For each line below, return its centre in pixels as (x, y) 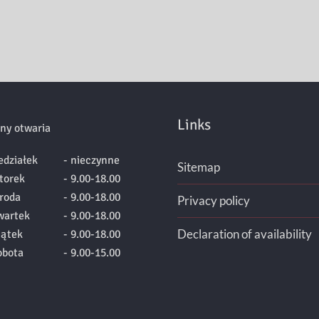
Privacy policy (214, 201)
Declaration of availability (245, 234)
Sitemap (199, 167)
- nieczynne (91, 160)
